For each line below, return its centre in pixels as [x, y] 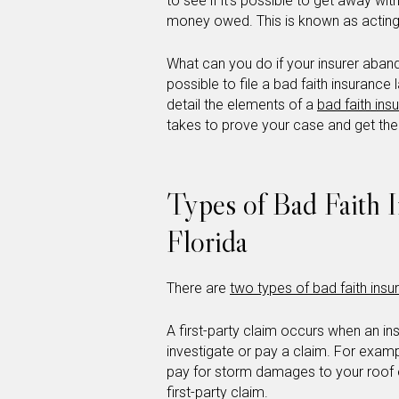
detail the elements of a [242, 105]
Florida [207, 242]
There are [198, 289]
